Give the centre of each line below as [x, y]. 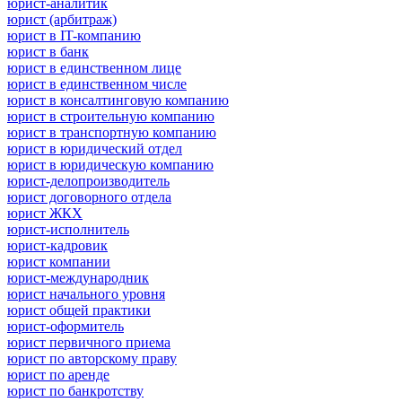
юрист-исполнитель [68, 229]
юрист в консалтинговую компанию [118, 100]
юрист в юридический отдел [95, 148]
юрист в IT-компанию [74, 35]
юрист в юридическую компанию [110, 164]
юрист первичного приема [89, 342]
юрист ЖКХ [45, 213]
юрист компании [59, 261]
